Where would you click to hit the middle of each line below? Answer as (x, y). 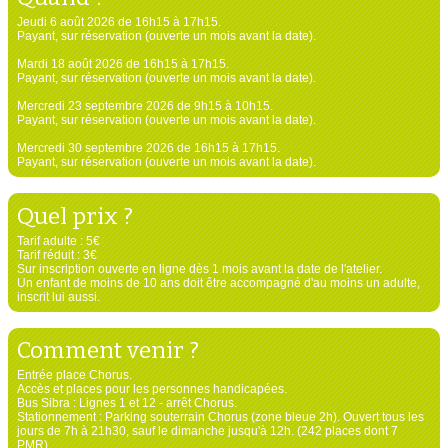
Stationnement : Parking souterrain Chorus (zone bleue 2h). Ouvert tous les (220, 417)
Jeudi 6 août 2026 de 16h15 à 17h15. (118, 21)
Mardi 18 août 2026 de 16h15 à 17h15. (122, 63)
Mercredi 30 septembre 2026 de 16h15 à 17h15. (148, 147)
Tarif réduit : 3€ (56, 254)
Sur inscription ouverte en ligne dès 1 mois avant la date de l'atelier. (199, 268)
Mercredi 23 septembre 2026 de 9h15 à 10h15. (144, 105)
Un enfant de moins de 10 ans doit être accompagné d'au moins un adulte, (218, 282)
